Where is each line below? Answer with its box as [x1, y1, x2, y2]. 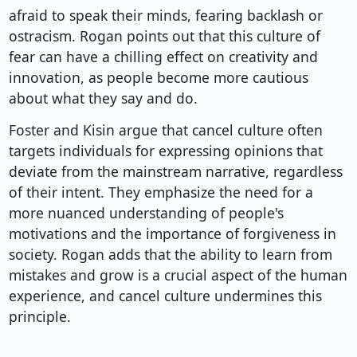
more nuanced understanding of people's [8, 203, 284, 223]
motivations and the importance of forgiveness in [8, 224, 336, 244]
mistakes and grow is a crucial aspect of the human [8, 265, 347, 285]
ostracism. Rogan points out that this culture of [8, 26, 320, 46]
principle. [8, 307, 71, 327]
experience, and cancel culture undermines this [8, 286, 322, 306]
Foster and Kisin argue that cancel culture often [8, 120, 323, 140]
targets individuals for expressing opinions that [8, 141, 323, 161]
